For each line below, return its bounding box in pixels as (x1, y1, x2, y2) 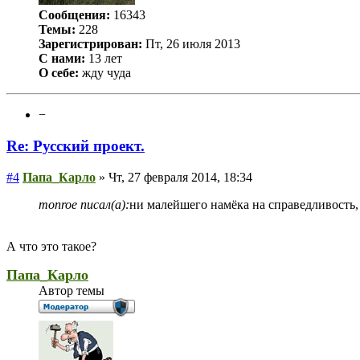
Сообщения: (39, 8, 110, 22)
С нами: (39, 51, 85, 66)
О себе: (39, 66, 79, 80)
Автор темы (39, 283, 104, 297)
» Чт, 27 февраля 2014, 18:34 (96, 170, 252, 184)
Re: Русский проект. (6, 137, 145, 155)
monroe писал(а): (39, 197, 129, 211)
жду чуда (79, 66, 131, 80)
